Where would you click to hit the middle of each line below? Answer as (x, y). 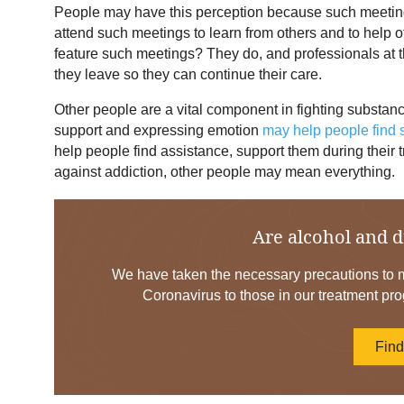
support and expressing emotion (158, 131)
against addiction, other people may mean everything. (225, 172)
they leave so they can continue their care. (188, 75)
